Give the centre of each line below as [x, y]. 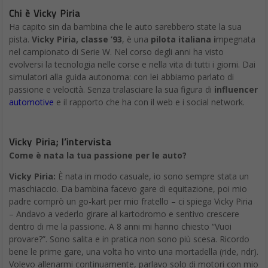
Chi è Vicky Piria [45, 13]
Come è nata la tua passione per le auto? [98, 156]
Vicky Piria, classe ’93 [77, 39]
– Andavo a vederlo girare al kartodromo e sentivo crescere [124, 214]
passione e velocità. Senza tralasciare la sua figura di [112, 90]
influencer [236, 90]
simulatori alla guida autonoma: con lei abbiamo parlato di [121, 77]
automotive [31, 102]
